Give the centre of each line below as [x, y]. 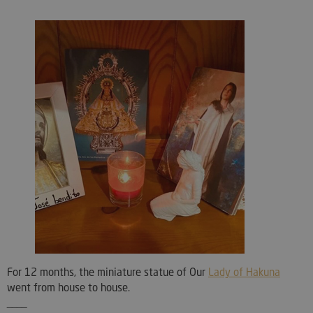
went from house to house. [68, 287]
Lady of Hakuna [244, 272]
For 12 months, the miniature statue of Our [108, 272]
